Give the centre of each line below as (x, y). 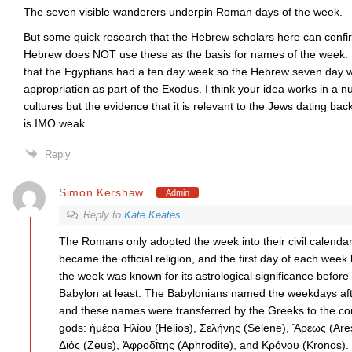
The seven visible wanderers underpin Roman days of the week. (183, 12)
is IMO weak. (55, 123)
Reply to (103, 215)
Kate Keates (152, 215)
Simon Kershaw (101, 192)
